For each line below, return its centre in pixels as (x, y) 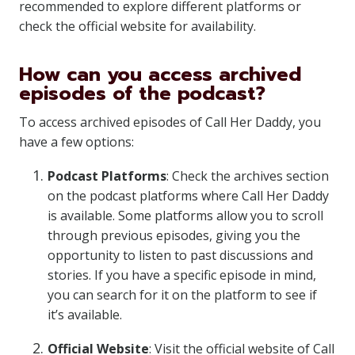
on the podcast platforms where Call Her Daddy (188, 196)
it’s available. (85, 315)
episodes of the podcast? (142, 94)
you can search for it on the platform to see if (182, 295)
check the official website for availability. (137, 26)
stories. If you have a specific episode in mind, (182, 275)
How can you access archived (160, 74)
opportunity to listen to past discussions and (180, 255)
